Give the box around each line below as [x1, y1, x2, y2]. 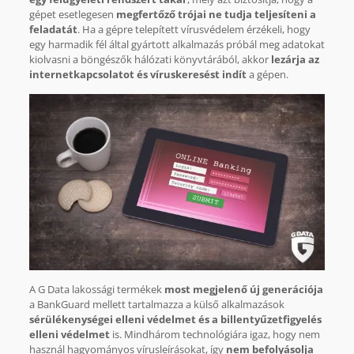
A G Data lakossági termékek [28, 281, 164, 296]
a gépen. [246, 67, 288, 82]
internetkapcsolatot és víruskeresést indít [28, 67, 247, 82]
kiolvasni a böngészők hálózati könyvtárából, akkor [28, 52, 271, 67]
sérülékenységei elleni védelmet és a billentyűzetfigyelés [28, 311, 322, 326]
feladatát [28, 22, 77, 37]
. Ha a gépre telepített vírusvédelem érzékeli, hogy [77, 22, 311, 37]
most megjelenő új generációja [164, 281, 323, 296]
